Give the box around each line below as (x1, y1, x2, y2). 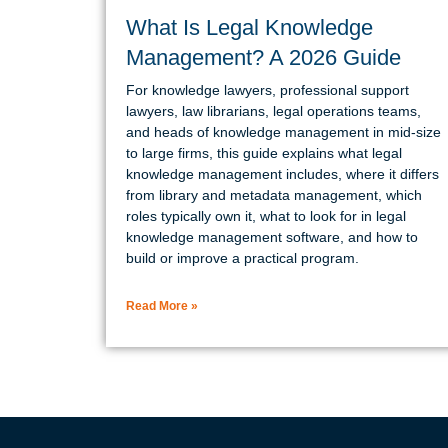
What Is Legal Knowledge (126, 14, 373, 40)
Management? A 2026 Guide (126, 44, 401, 70)
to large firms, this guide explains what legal (126, 144, 402, 161)
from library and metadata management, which (126, 186, 422, 203)
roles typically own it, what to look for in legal (126, 207, 406, 224)
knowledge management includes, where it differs (126, 165, 439, 182)
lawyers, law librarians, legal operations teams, (126, 102, 421, 119)
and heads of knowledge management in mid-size (126, 123, 441, 140)
